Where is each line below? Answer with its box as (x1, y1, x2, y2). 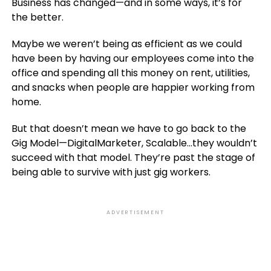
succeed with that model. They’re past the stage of (11, 151, 255, 165)
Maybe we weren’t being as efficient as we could (11, 37, 242, 51)
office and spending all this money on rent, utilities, (11, 66, 250, 80)
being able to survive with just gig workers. (11, 165, 211, 179)
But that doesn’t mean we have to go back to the (11, 122, 246, 135)
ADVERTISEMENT (106, 209, 165, 216)
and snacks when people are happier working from (11, 80, 255, 94)
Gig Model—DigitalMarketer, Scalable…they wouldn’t (11, 136, 257, 150)
